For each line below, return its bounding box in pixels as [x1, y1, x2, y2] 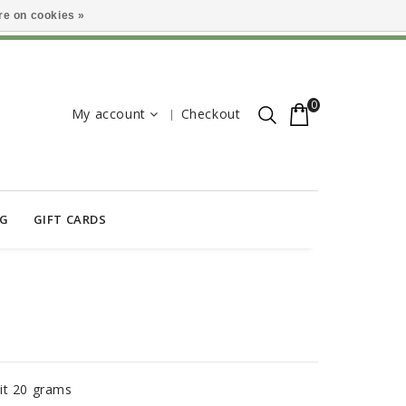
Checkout [180, 105, 241, 122]
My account [71, 105, 146, 122]
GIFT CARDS [33, 211, 107, 228]
